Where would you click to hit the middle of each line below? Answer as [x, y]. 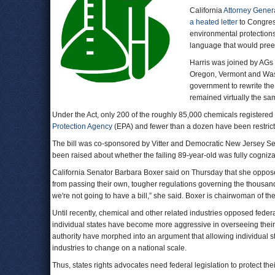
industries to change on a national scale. [119, 248]
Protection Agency [82, 126]
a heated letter [214, 22]
